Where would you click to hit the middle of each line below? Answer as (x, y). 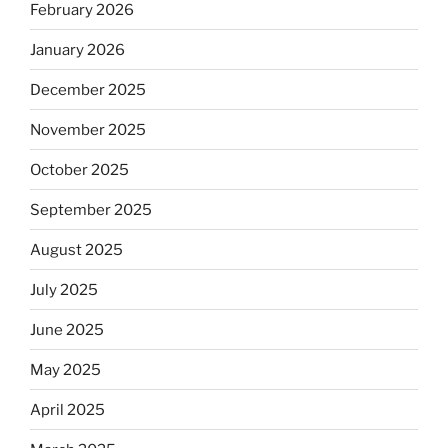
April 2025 (67, 409)
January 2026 (77, 49)
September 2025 (91, 209)
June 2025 (67, 329)
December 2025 (88, 89)
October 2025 (79, 169)
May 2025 (65, 369)
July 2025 (64, 289)
